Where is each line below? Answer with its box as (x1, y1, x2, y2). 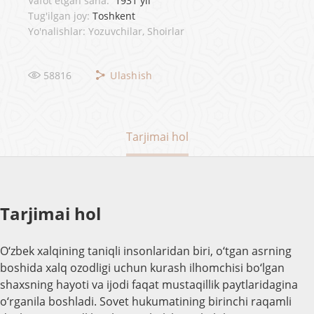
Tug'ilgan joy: (28, 9, 90, 22)
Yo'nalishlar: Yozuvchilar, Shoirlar (28, 25, 184, 38)
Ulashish (110, 68, 153, 82)
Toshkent (93, 9, 135, 22)
